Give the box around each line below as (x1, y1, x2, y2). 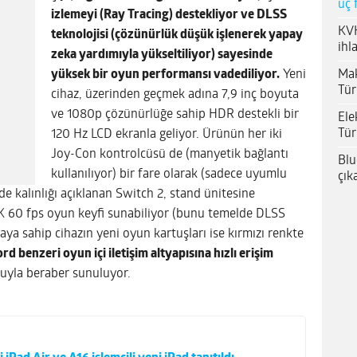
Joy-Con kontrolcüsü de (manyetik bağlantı (51, 147, 288, 161)
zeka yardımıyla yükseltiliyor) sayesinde (51, 48, 273, 61)
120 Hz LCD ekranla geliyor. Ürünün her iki (51, 127, 282, 141)
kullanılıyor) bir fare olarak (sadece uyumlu (51, 167, 287, 181)
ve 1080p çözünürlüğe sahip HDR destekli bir (51, 108, 299, 121)
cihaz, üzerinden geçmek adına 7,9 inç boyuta (51, 88, 299, 101)
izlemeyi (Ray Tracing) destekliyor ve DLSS (51, 8, 287, 22)
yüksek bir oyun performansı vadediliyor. (51, 68, 280, 81)
